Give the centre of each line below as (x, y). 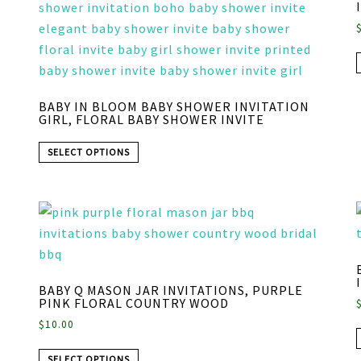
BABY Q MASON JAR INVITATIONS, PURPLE (170, 290)
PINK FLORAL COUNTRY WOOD (133, 303)
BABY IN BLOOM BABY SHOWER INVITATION (174, 107)
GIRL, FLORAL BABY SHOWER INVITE (151, 120)
